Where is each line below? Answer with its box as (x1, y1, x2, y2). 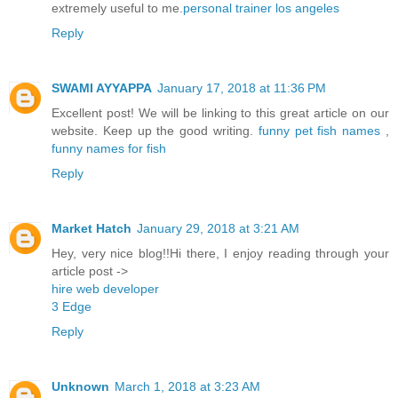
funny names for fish (52, 141, 166, 156)
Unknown (52, 379, 109, 394)
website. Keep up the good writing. (52, 123, 259, 139)
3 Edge (52, 299, 92, 314)
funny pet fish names (258, 123, 381, 139)
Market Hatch (52, 221, 131, 236)
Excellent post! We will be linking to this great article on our (52, 106, 389, 121)
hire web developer (52, 282, 159, 297)
